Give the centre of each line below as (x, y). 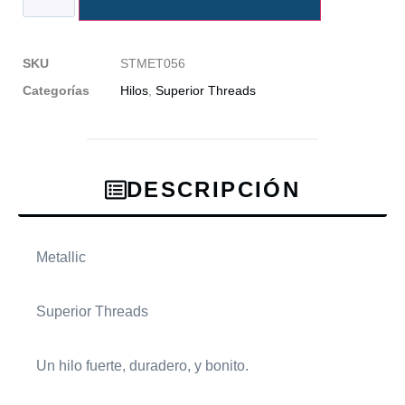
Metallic (61, 257)
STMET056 (153, 63)
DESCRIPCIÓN (213, 189)
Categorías (56, 90)
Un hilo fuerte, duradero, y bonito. (142, 365)
